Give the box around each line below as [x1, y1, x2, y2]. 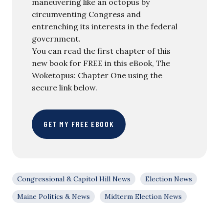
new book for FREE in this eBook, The [32, 58, 170, 68]
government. [32, 33, 81, 44]
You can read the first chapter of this [32, 45, 171, 56]
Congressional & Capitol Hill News [17, 174, 131, 183]
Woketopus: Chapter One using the [32, 70, 162, 80]
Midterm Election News [105, 192, 182, 201]
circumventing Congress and [32, 9, 141, 19]
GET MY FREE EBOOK [44, 119, 114, 129]
